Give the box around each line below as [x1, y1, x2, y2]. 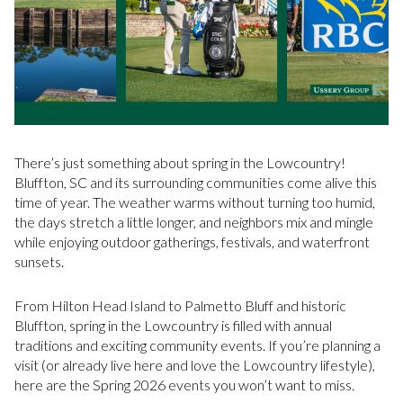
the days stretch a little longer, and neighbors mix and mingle [14, 213, 373, 231]
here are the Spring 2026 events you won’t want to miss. [14, 375, 354, 393]
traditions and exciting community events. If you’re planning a [14, 336, 381, 354]
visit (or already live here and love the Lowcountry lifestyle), [14, 355, 375, 373]
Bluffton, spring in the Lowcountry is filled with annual [14, 316, 332, 334]
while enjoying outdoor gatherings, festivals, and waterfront [14, 233, 370, 251]
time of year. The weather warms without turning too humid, [14, 193, 375, 211]
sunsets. [14, 253, 64, 271]
